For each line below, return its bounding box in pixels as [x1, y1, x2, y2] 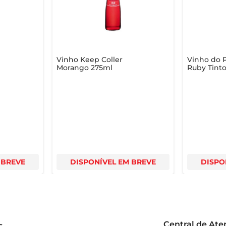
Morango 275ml [56, 63, 112, 72]
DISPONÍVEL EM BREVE [70, 157, 156, 166]
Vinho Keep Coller [56, 54, 123, 64]
